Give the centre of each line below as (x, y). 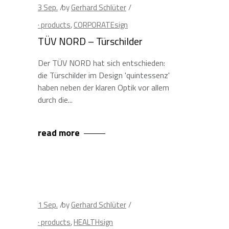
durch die (53, 100)
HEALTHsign (93, 222)
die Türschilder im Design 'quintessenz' (104, 75)
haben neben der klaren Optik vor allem (104, 87)
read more (59, 133)
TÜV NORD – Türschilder (90, 41)
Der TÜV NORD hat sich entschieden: (101, 63)
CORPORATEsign (101, 25)
